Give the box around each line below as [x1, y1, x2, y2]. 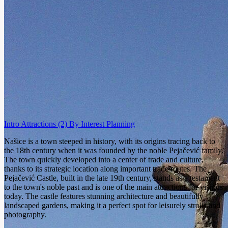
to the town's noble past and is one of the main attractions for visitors [4, 182, 223, 191]
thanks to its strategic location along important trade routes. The [4, 164, 207, 173]
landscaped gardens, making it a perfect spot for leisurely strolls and [4, 201, 220, 210]
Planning [106, 119, 135, 128]
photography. [4, 210, 46, 219]
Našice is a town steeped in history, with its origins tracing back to [4, 136, 215, 146]
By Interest [69, 119, 106, 128]
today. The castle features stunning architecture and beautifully [4, 191, 204, 201]
